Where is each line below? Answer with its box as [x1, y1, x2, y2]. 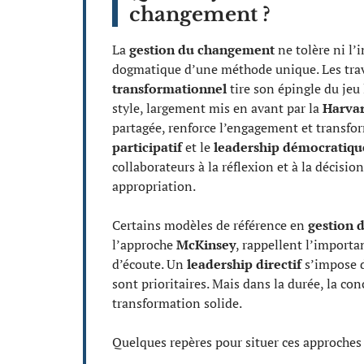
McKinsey [176, 235, 236, 253]
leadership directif [187, 254, 301, 273]
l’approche [112, 235, 176, 253]
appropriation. [112, 176, 196, 195]
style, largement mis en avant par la [112, 98, 323, 117]
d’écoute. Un [112, 254, 187, 273]
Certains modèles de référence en [112, 215, 308, 234]
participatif [112, 137, 182, 156]
